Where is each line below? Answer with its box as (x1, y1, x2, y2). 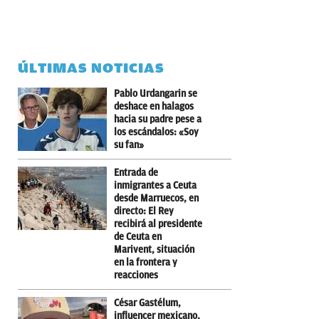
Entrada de (114, 167, 158, 178)
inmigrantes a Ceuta (114, 179, 197, 191)
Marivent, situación (114, 244, 194, 255)
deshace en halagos (114, 100, 194, 112)
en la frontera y (114, 256, 177, 268)
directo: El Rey (114, 205, 174, 216)
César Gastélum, (114, 297, 181, 308)
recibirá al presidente (114, 218, 202, 229)
